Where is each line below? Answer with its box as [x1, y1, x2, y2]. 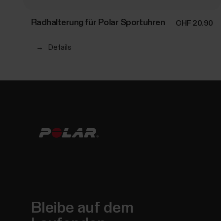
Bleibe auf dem [31, 200, 134, 217]
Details [48, 44, 72, 52]
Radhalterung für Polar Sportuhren [31, 18, 165, 28]
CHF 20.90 [175, 19, 213, 28]
